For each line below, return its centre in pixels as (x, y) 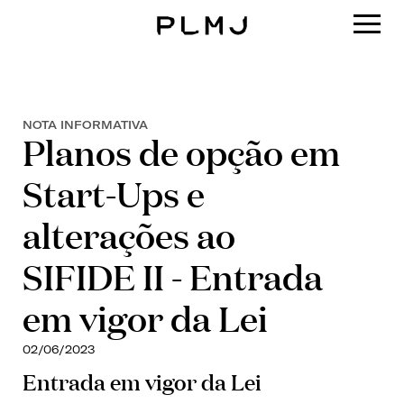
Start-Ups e (114, 193)
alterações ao (129, 234)
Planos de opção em (181, 151)
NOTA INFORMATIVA (85, 124)
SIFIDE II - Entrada (173, 276)
